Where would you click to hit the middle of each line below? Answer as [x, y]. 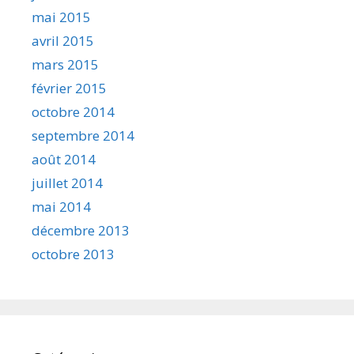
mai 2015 [61, 17]
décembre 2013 [81, 230]
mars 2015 [65, 64]
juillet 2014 [67, 183]
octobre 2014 [73, 111]
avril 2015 [63, 40]
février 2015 [69, 88]
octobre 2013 [73, 254]
